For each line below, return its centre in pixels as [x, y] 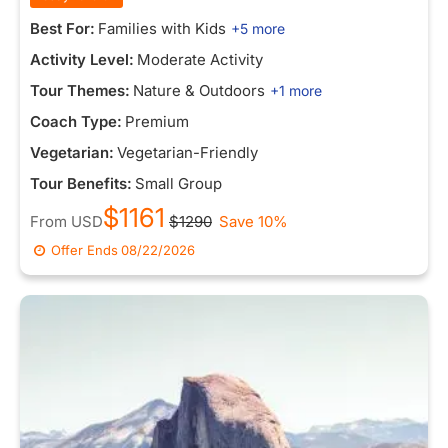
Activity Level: [82, 59]
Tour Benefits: [81, 183]
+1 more [296, 90]
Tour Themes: [80, 90]
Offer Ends [85, 250]
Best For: [62, 28]
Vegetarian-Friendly [187, 152]
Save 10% [253, 221]
